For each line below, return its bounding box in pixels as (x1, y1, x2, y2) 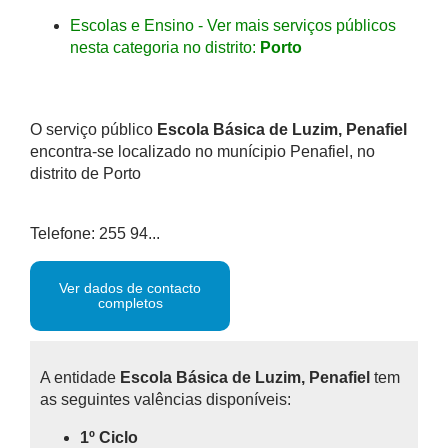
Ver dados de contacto (59, 280, 201, 296)
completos (97, 295, 163, 311)
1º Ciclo (80, 429, 138, 446)
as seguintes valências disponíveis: (40, 391, 291, 408)
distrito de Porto (30, 165, 141, 182)
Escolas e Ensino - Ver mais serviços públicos (70, 17, 396, 34)
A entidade (40, 369, 120, 386)
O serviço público (30, 121, 157, 138)
